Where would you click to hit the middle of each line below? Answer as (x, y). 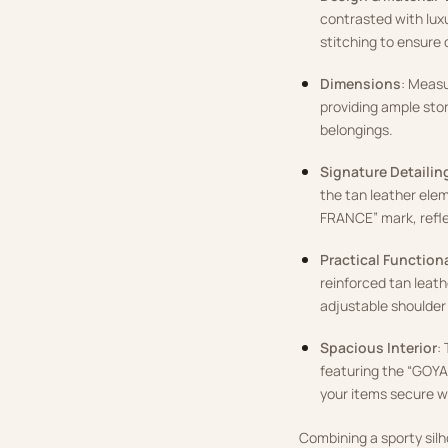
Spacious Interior (379, 347)
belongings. (357, 129)
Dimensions (361, 83)
